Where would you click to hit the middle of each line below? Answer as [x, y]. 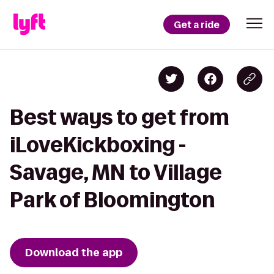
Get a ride [197, 24]
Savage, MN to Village [116, 172]
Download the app [74, 253]
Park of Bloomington [112, 200]
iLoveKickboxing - [98, 145]
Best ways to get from [120, 117]
